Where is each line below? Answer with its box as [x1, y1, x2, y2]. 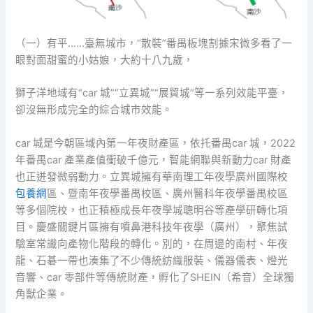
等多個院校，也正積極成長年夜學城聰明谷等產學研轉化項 [15, 203, 289, 217]
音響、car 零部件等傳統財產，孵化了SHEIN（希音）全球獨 [15, 270, 295, 284]
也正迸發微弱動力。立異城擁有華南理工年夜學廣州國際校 [15, 170, 289, 183]
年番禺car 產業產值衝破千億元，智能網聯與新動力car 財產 [15, 153, 292, 166]
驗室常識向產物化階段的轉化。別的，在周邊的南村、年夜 [15, 237, 289, 250]
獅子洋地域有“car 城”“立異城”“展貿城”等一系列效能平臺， [15, 87, 289, 100]
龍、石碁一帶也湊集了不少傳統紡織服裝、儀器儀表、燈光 [15, 254, 289, 267]
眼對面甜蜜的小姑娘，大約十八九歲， [15, 53, 194, 66]
